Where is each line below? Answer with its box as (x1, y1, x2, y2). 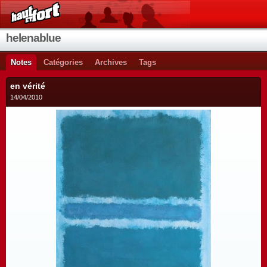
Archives (95, 58, 127, 67)
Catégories (44, 58, 83, 67)
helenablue (6, 32, 61, 44)
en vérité (10, 81, 45, 91)
